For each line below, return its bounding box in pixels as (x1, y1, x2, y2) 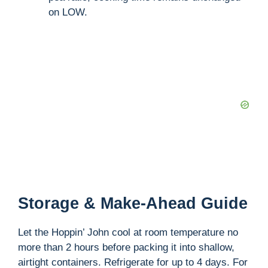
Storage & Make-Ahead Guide (18, 194, 248, 212)
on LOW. (48, 7, 87, 19)
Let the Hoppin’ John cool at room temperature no (18, 226, 238, 238)
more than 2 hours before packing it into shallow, (18, 241, 234, 253)
